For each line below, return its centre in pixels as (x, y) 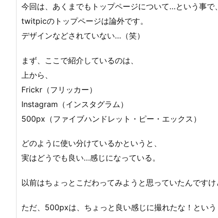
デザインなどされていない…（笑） (83, 35)
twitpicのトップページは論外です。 (85, 21)
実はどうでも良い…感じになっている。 (91, 158)
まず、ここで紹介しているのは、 (80, 60)
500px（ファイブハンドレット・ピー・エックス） (111, 118)
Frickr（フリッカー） (59, 89)
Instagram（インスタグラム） (75, 104)
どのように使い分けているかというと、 (91, 143)
